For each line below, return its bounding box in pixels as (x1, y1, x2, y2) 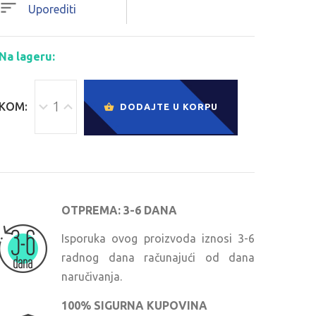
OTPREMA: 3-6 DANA (61, 203, 177, 217)
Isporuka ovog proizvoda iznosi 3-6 (61, 232, 255, 245)
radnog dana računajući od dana (61, 251, 255, 265)
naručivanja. (61, 270, 122, 284)
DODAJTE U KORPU (119, 101, 218, 111)
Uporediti (28, 2, 76, 16)
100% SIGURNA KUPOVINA (61, 298, 207, 312)
